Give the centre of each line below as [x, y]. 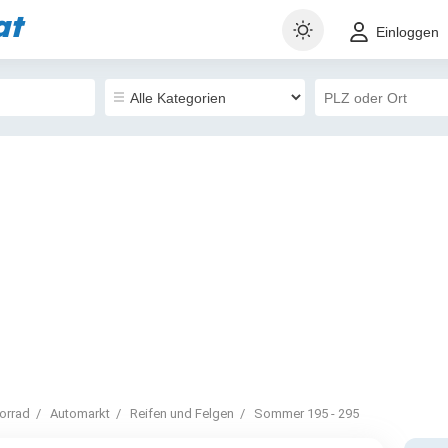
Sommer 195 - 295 [306, 413]
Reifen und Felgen [182, 413]
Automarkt [80, 413]
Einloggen [407, 32]
